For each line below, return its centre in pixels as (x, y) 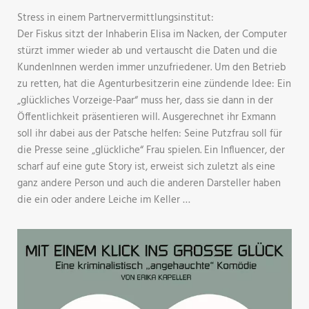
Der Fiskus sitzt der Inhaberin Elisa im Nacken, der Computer (152, 35)
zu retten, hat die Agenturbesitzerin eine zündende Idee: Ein (154, 84)
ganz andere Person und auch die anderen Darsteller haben (149, 184)
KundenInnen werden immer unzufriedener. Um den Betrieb (152, 68)
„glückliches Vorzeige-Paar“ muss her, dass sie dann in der (145, 101)
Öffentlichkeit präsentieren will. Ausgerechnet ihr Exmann (147, 118)
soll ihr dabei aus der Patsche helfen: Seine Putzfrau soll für (150, 134)
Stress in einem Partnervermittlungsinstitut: (116, 18)
